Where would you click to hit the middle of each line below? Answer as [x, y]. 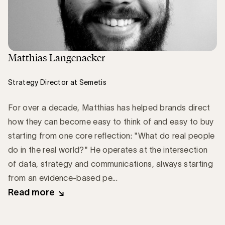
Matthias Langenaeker [57, 57]
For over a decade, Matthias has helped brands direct [109, 107]
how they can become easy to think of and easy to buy [111, 121]
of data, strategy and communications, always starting [110, 163]
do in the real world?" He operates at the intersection [108, 149]
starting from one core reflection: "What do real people [111, 135]
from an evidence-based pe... [63, 178]
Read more [31, 192]
